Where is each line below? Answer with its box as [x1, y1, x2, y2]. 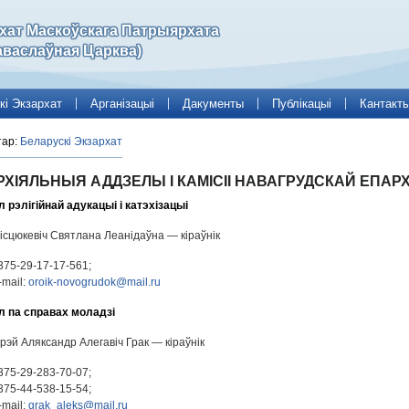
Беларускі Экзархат [20, 135, 122, 148]
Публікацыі [272, 96, 331, 110]
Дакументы [183, 96, 244, 110]
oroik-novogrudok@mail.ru [28, 276, 161, 288]
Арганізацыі [90, 96, 154, 110]
